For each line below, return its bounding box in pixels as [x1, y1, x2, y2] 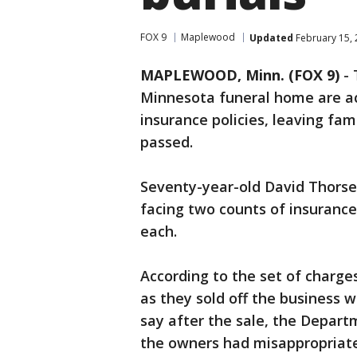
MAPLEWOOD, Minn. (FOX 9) [140, 65, 339, 84]
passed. [140, 132, 193, 151]
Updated [249, 30, 293, 45]
